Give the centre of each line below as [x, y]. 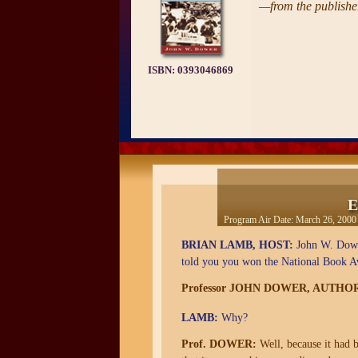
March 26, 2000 [326, 220]
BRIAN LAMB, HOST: [237, 245]
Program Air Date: [260, 220]
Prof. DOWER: [219, 344]
